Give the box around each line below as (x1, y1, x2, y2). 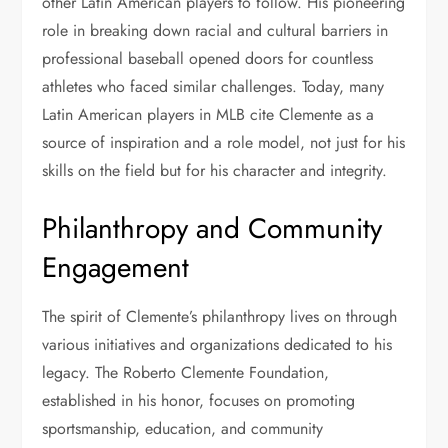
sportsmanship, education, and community (42, 417, 324, 440)
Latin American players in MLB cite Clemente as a (42, 103, 375, 126)
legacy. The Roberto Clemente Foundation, (42, 361, 330, 384)
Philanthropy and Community (42, 208, 383, 249)
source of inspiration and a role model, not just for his (42, 131, 406, 154)
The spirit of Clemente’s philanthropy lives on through (42, 305, 398, 328)
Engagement (42, 247, 190, 288)
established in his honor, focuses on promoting (42, 389, 356, 412)
